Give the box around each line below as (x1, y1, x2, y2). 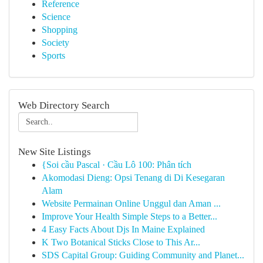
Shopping (42, 25, 77, 35)
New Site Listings (18, 146, 91, 157)
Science (42, 12, 70, 22)
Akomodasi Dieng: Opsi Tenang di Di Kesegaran (42, 173, 225, 183)
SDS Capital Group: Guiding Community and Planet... (42, 250, 244, 260)
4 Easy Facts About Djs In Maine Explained (42, 224, 205, 234)
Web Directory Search (18, 100, 110, 111)
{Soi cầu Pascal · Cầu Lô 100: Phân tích (42, 160, 191, 170)
